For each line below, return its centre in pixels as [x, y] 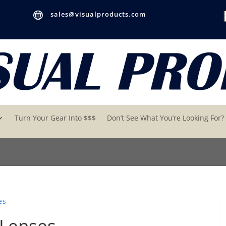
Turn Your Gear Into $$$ [55, 118]
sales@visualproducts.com [98, 14]
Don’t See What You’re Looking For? [166, 118]
